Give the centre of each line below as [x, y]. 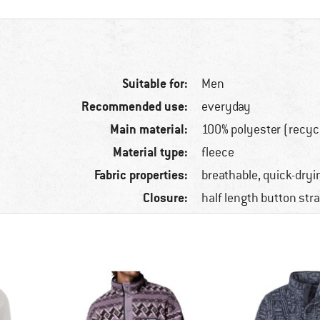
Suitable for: [155, 84]
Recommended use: [135, 106]
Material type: [151, 152]
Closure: [166, 198]
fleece [218, 152]
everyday [226, 107]
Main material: [149, 129]
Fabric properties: [141, 175]
